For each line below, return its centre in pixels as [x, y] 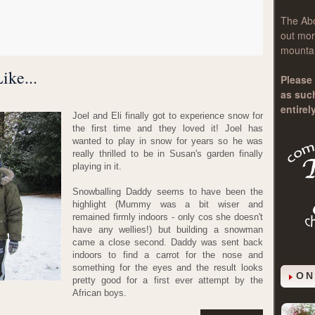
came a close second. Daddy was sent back [168, 242]
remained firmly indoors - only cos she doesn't [168, 217]
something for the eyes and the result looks [168, 268]
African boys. [99, 293]
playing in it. [97, 166]
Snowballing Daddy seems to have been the [168, 192]
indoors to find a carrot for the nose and [168, 255]
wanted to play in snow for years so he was [168, 141]
